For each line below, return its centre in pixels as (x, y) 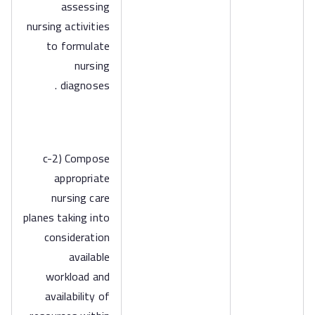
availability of (77, 296)
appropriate (82, 178)
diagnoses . (85, 85)
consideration (77, 237)
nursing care (81, 198)
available (89, 257)
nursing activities (68, 26)
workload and (78, 276)
